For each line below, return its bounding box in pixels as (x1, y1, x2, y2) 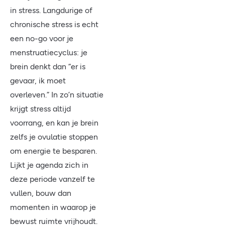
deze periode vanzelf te (10, 174, 95, 184)
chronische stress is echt (10, 20, 98, 29)
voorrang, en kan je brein (10, 118, 98, 128)
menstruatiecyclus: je (10, 48, 87, 57)
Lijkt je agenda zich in (10, 160, 88, 170)
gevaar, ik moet (10, 76, 66, 85)
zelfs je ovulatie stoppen (10, 132, 98, 142)
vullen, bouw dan (10, 188, 71, 198)
